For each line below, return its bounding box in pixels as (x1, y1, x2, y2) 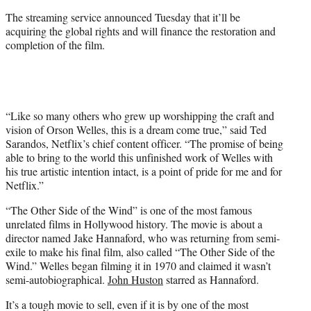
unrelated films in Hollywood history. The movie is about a (6, 217, 262, 232)
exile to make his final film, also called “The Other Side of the (6, 244, 275, 260)
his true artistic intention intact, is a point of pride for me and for (6, 164, 282, 179)
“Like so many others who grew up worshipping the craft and (6, 108, 274, 124)
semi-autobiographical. (6, 272, 108, 287)
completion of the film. (6, 37, 105, 53)
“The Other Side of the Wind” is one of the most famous (6, 203, 252, 218)
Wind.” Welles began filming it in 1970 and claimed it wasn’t (6, 258, 271, 274)
